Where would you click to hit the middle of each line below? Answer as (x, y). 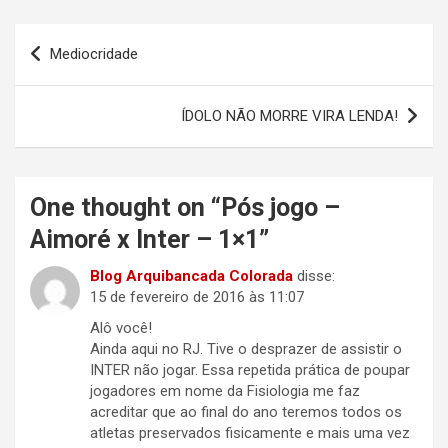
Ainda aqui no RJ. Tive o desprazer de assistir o (246, 349)
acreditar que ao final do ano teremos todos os (246, 412)
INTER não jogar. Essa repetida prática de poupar (250, 370)
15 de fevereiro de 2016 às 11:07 (197, 297)
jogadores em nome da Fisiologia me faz (225, 391)
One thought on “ (125, 208)
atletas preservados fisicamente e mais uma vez (250, 433)
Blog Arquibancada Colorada (191, 276)
